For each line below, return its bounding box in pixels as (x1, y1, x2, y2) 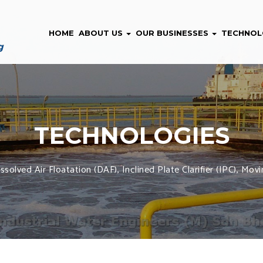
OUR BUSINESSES (136, 28, 211, 38)
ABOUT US (79, 28, 125, 38)
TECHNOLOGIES (33, 121, 230, 150)
